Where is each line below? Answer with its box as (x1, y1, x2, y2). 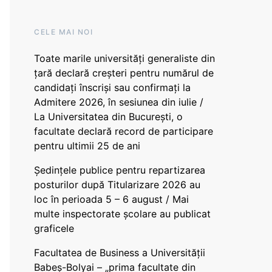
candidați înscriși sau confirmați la (34, 81, 191, 93)
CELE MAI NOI (34, 27, 93, 36)
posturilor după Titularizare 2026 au (34, 178, 200, 191)
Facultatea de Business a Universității (34, 246, 205, 259)
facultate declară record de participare (34, 125, 213, 137)
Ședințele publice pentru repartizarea (34, 164, 205, 176)
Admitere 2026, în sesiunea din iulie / (34, 96, 203, 108)
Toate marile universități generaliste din (34, 52, 215, 64)
